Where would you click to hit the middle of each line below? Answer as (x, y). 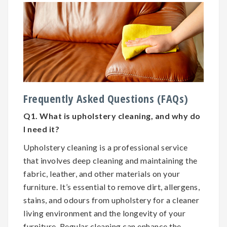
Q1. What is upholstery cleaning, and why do (112, 116)
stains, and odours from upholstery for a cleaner (111, 200)
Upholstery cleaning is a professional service (106, 147)
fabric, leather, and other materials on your (102, 173)
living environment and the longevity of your (104, 213)
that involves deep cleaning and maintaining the (110, 160)
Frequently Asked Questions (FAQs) (106, 98)
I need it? (41, 129)
